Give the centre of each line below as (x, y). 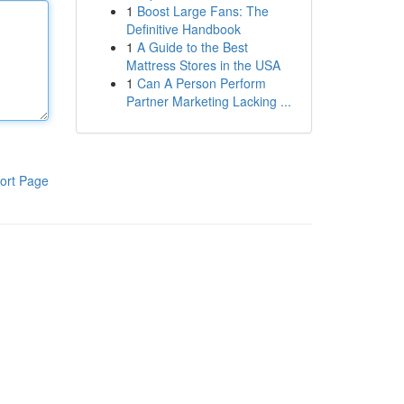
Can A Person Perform (201, 83)
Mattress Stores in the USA (203, 65)
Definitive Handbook (183, 29)
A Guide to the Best (192, 47)
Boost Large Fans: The (202, 11)
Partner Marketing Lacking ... (208, 101)
